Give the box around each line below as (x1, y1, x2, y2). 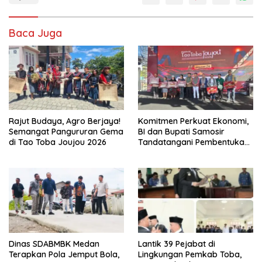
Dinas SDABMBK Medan (9, 239, 99, 250)
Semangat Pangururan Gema (9, 126, 123, 137)
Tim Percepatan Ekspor (138, 147, 230, 158)
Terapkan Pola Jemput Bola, (9, 249, 119, 260)
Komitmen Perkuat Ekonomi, (138, 116, 249, 127)
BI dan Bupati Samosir (138, 126, 225, 137)
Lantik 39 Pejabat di (138, 239, 215, 250)
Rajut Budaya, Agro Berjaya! (9, 116, 120, 127)
